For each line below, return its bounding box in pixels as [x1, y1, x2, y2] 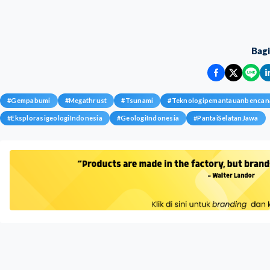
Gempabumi [11, 96, 51, 104]
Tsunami [125, 96, 154, 104]
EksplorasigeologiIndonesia [11, 114, 102, 122]
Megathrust [68, 96, 107, 104]
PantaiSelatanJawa [197, 114, 259, 122]
